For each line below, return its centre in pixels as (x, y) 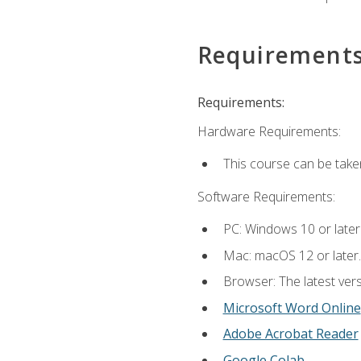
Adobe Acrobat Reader (290, 334)
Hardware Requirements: (269, 132)
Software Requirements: (266, 196)
